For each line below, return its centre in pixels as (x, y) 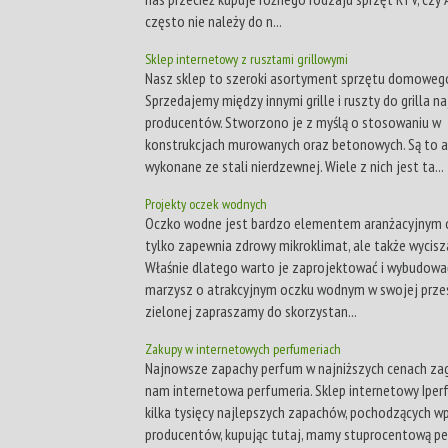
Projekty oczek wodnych (206, 203)
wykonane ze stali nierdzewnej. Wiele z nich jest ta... (294, 165)
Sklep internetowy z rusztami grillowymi (246, 58)
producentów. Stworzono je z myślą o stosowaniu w (293, 121)
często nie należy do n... (213, 20)
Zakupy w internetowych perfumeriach (243, 348)
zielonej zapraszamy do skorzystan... (251, 310)
